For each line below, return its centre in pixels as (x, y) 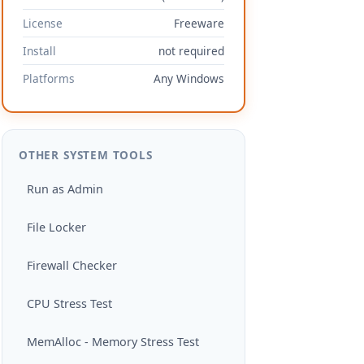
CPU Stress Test (69, 303)
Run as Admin (65, 189)
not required (191, 51)
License (43, 23)
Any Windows (189, 78)
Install (39, 51)
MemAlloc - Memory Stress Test (113, 342)
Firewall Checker (72, 265)
